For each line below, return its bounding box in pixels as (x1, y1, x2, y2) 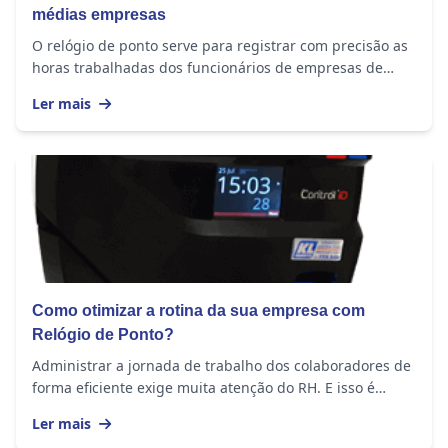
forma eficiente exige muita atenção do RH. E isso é (32, 378, 375, 398)
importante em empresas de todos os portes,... (32, 400, 346, 420)
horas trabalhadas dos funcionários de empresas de (32, 58, 383, 78)
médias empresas (32, 6, 166, 24)
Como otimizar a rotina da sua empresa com (32, 302, 365, 320)
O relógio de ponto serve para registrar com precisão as (32, 36, 408, 56)
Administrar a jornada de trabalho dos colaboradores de (32, 356, 411, 376)
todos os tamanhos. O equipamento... (32, 80, 284, 100)
